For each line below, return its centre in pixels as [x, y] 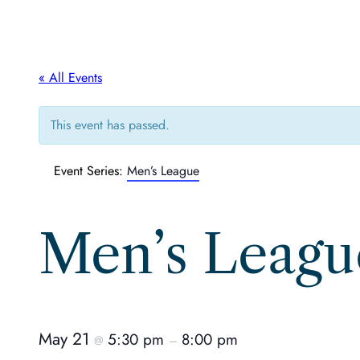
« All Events [70, 77]
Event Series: [90, 170]
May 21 [66, 339]
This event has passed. [110, 125]
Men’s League [163, 170]
